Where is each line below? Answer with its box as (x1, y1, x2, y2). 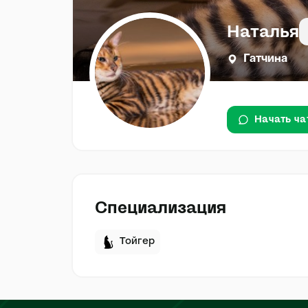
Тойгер (120, 237, 155, 246)
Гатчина (243, 54, 287, 65)
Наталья (227, 23, 299, 40)
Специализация (95, 199, 226, 216)
